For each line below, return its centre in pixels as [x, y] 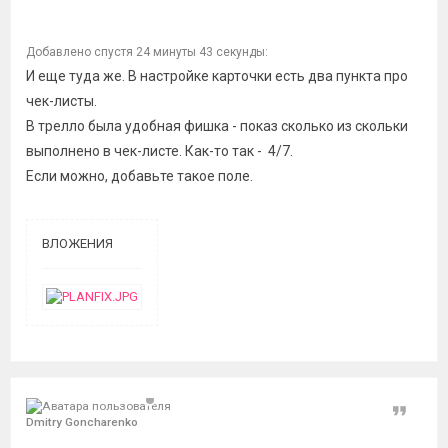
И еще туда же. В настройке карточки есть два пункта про [217, 76]
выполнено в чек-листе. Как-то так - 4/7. [159, 151]
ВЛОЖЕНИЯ [77, 243]
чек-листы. [61, 101]
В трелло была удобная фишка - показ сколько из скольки [217, 126]
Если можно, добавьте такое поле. [139, 176]
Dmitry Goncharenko [82, 422]
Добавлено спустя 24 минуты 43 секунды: [147, 52]
